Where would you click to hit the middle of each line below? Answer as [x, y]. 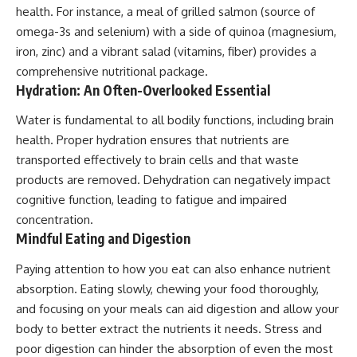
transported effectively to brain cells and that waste [157, 160]
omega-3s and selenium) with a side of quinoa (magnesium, [176, 31]
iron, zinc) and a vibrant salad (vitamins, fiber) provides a [166, 51]
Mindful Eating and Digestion [103, 239]
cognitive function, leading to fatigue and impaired [151, 200]
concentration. [55, 220]
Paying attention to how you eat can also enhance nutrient [173, 269]
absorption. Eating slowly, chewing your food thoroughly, [167, 288]
